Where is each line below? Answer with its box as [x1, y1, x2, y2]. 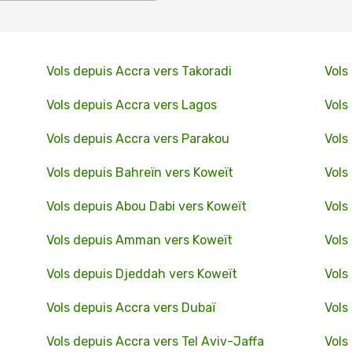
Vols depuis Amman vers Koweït [46, 233, 233, 247]
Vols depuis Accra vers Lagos [46, 97, 217, 112]
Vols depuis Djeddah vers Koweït [46, 266, 237, 281]
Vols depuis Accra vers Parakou [46, 131, 229, 146]
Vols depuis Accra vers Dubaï [46, 300, 215, 315]
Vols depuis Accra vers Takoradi [46, 64, 232, 79]
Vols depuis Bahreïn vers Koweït [46, 165, 233, 180]
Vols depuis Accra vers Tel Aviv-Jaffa [46, 334, 264, 349]
